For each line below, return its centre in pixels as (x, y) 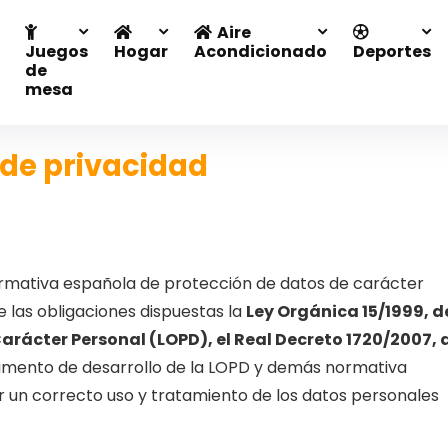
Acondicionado (260, 51)
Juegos (56, 51)
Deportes (391, 51)
